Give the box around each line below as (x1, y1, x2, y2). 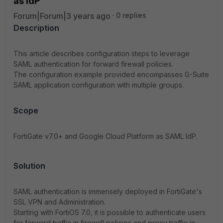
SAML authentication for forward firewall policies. (13, 60, 173, 68)
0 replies (116, 11, 146, 19)
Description (13, 23, 59, 33)
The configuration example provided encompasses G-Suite (13, 70, 209, 79)
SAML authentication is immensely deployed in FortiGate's (13, 187, 202, 196)
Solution (13, 161, 45, 171)
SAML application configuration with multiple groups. (13, 81, 184, 89)
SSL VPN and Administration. (13, 198, 106, 206)
